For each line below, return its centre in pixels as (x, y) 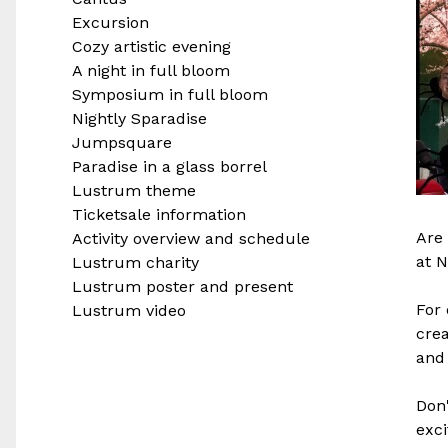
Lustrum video (129, 310)
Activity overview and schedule (191, 238)
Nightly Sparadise (139, 118)
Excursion (110, 22)
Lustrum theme (134, 190)
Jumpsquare (122, 142)
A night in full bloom (151, 70)
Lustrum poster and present (182, 286)
